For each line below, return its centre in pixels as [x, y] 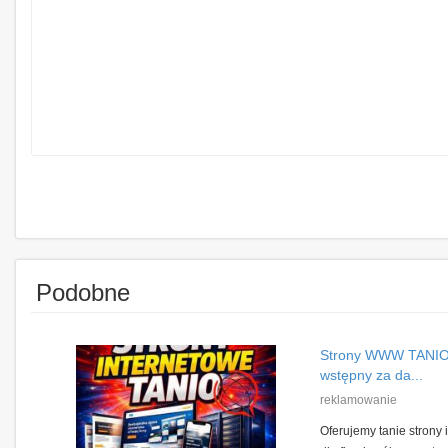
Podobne [83, 292]
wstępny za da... [371, 374]
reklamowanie [358, 399]
